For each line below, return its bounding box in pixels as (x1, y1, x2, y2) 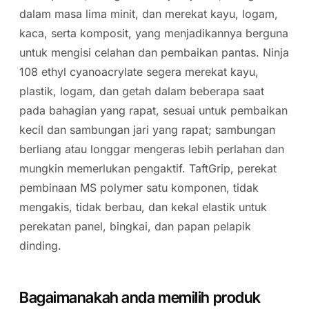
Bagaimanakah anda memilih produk (19, 288, 261, 306)
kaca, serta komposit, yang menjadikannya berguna (19, 26, 288, 40)
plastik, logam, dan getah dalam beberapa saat (19, 84, 264, 98)
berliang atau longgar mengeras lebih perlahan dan (19, 142, 284, 156)
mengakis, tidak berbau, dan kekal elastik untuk (19, 200, 267, 214)
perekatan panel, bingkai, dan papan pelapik (19, 219, 251, 233)
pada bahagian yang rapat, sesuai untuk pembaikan (19, 103, 288, 117)
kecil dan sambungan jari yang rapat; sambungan (19, 123, 275, 137)
